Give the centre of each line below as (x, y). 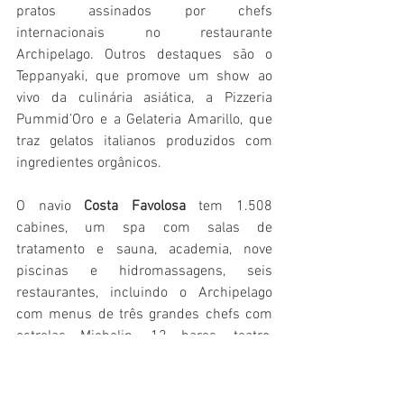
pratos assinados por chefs (144, 12)
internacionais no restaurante (144, 34)
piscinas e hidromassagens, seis (144, 272)
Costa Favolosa (142, 207)
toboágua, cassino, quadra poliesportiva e (144, 358)
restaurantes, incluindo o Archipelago (144, 294)
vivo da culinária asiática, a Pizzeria (144, 99)
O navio (50, 207)
